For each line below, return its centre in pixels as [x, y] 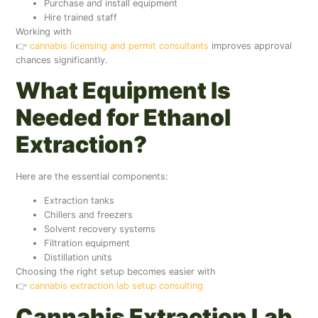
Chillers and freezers [89, 215]
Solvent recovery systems [100, 229]
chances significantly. [62, 60]
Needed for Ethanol [124, 118]
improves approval [251, 45]
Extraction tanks [79, 201]
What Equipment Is [124, 91]
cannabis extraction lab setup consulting [117, 286]
